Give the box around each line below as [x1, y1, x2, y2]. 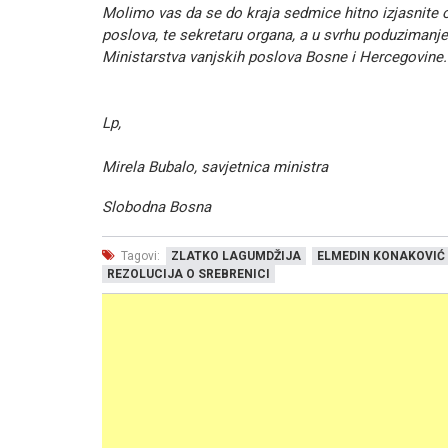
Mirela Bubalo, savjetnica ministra [102, 158, 328, 176]
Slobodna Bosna [102, 198, 211, 216]
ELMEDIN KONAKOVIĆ [317, 249, 445, 263]
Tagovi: [118, 249, 160, 263]
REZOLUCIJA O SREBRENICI [107, 267, 270, 281]
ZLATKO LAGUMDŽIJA [171, 249, 301, 263]
